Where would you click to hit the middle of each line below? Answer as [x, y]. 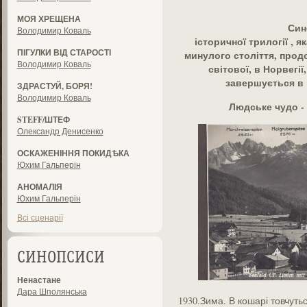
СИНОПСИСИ [61, 258]
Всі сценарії [40, 217]
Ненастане [39, 280]
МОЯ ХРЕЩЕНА [49, 19]
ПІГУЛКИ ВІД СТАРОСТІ [64, 52]
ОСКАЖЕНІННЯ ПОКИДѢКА [73, 153]
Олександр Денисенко [60, 131]
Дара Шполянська [52, 291]
